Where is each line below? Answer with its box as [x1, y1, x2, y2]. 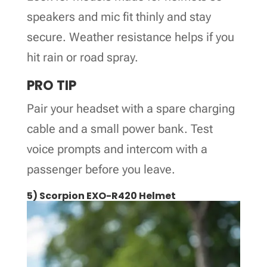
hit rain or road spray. [26, 49, 138, 64]
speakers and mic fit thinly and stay [26, 9, 211, 24]
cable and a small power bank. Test [26, 121, 213, 136]
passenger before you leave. [26, 162, 175, 176]
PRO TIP [26, 76, 76, 95]
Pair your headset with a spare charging [26, 101, 235, 116]
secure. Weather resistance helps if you [26, 29, 234, 44]
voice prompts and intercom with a [26, 141, 207, 156]
